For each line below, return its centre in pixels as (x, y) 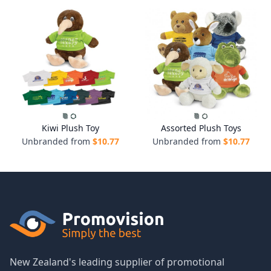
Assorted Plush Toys (201, 128)
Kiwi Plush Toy (70, 128)
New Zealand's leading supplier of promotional (117, 262)
